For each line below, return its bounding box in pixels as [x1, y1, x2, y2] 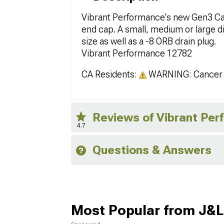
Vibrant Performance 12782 [81, 47, 192, 58]
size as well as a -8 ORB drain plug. [81, 35, 216, 46]
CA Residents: [81, 68, 139, 79]
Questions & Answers [92, 142, 211, 157]
